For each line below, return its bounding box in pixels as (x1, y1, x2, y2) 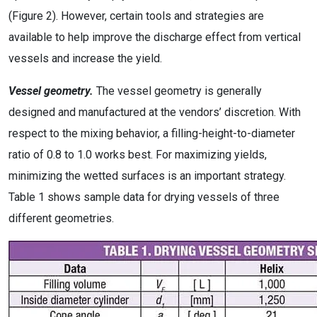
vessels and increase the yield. (8, 52, 162, 65)
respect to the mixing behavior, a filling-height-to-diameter (8, 127, 295, 140)
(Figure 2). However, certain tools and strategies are (8, 9, 264, 23)
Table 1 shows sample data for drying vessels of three (8, 190, 279, 204)
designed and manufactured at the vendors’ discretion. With (8, 105, 301, 119)
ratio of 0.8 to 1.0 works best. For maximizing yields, (8, 148, 267, 161)
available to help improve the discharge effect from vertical (8, 30, 301, 44)
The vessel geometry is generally (93, 84, 262, 98)
